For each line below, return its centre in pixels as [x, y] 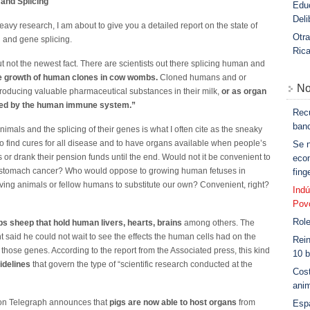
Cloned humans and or [202, 77]
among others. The [218, 223]
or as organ [244, 91]
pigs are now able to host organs [173, 302]
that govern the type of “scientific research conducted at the [142, 264]
